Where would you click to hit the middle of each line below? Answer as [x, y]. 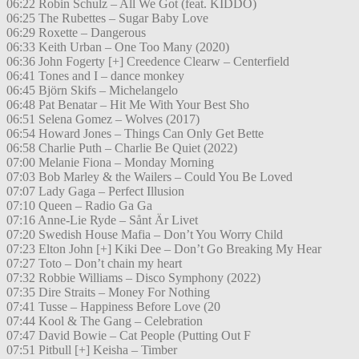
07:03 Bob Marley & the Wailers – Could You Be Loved [149, 177]
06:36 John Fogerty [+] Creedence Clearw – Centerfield [148, 62]
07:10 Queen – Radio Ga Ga [79, 206]
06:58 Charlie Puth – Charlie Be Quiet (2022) [122, 148]
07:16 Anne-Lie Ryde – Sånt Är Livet [102, 220]
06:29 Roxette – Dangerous [76, 33]
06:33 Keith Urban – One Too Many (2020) [118, 47]
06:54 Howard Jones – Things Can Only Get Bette [135, 134]
